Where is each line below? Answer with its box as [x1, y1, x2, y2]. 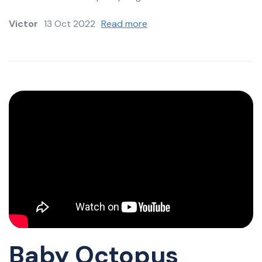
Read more [101, 18, 147, 30]
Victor [9, 18, 38, 30]
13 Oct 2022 [44, 18, 95, 30]
